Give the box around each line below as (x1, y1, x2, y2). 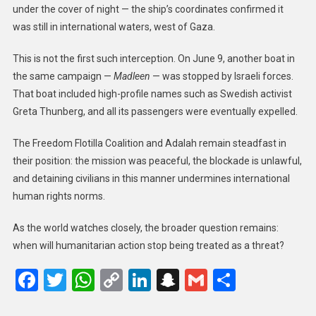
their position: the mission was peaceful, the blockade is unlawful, (12, 154, 302, 166)
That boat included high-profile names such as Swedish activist (12, 87, 292, 99)
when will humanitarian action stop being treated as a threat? (12, 239, 284, 251)
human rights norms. (12, 190, 105, 202)
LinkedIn (150, 266, 233, 293)
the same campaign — (12, 70, 114, 82)
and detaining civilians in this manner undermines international (12, 172, 290, 184)
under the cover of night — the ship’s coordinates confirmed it (12, 3, 284, 15)
